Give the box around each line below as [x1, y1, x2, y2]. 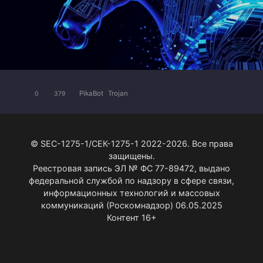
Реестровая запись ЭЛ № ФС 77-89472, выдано [33, 163, 230, 173]
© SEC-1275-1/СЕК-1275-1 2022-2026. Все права [30, 138, 233, 149]
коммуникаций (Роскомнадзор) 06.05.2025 [41, 200, 222, 210]
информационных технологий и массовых [43, 187, 220, 198]
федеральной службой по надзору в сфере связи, [29, 175, 234, 186]
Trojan [108, 89, 128, 98]
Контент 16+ [107, 212, 156, 222]
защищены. [108, 150, 155, 161]
